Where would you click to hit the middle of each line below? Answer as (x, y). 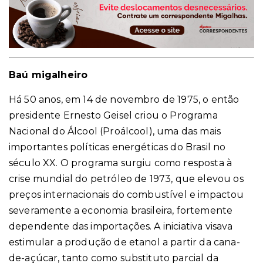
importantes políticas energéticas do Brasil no (117, 147)
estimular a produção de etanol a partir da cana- (124, 242)
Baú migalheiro (48, 75)
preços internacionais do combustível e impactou (127, 195)
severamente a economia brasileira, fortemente (121, 211)
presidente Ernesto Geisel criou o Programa (113, 116)
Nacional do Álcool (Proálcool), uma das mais (115, 131)
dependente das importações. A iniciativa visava (121, 227)
